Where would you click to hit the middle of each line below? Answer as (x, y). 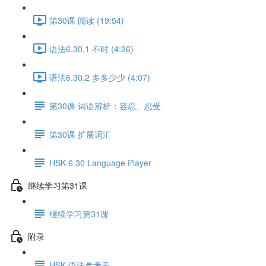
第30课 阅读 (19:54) (87, 20)
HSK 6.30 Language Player (100, 162)
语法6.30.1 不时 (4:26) (91, 48)
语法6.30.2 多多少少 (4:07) (100, 77)
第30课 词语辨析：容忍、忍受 (105, 105)
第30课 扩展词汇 (80, 134)
